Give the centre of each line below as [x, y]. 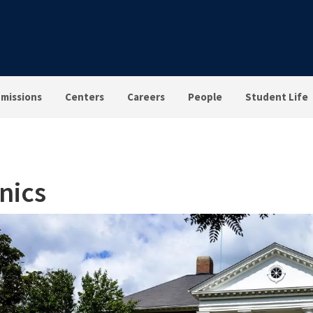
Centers [85, 97]
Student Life [277, 97]
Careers [146, 97]
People [205, 97]
